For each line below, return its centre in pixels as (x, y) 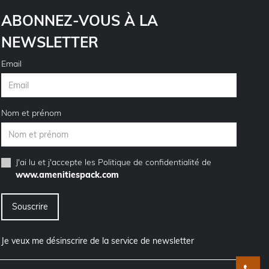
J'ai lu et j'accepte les (57, 162)
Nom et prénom (32, 113)
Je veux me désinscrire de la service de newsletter (98, 241)
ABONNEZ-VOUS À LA (80, 21)
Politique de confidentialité (149, 162)
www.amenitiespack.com (68, 175)
